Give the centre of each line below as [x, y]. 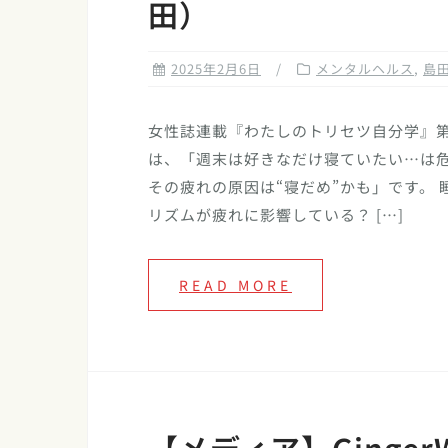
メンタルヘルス [365, 69]
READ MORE [235, 285]
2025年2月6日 [216, 69]
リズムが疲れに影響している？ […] [276, 215]
